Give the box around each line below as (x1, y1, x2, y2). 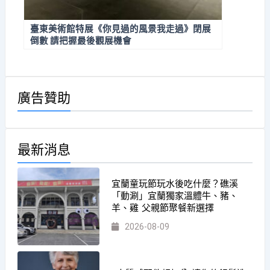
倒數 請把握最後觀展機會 (30, 36, 131, 47)
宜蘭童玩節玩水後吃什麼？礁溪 (111, 177, 239, 190)
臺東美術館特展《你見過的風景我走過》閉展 (30, 24, 211, 35)
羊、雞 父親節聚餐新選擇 (111, 201, 215, 215)
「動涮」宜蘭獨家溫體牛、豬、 (111, 189, 239, 202)
